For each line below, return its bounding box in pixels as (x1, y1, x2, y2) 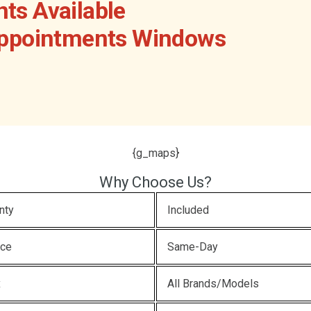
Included (167, 203, 209, 217)
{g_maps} (132, 146, 179, 160)
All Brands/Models (167, 277, 259, 290)
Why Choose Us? (99, 174, 212, 191)
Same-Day (167, 240, 218, 253)
